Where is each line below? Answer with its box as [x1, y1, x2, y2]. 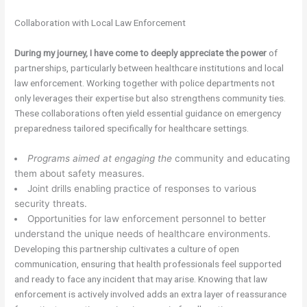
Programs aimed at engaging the [27, 152, 172, 164]
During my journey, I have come [14, 47, 138, 58]
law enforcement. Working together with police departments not [14, 77, 275, 88]
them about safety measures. [14, 167, 145, 179]
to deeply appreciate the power [140, 47, 267, 58]
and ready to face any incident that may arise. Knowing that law [14, 273, 268, 284]
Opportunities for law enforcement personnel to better [27, 212, 266, 224]
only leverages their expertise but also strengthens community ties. [14, 92, 286, 103]
